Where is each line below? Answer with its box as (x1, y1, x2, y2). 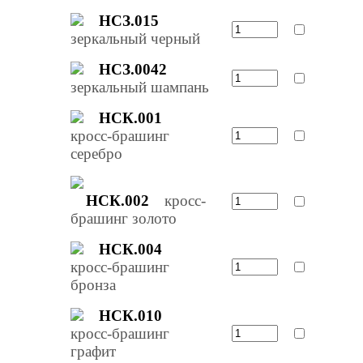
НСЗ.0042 (99, 60, 168, 78)
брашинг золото (70, 209, 177, 227)
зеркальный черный (70, 29, 200, 47)
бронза (70, 275, 116, 293)
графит (70, 342, 116, 360)
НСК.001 (99, 109, 163, 126)
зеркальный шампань (70, 78, 209, 96)
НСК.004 (99, 240, 163, 258)
